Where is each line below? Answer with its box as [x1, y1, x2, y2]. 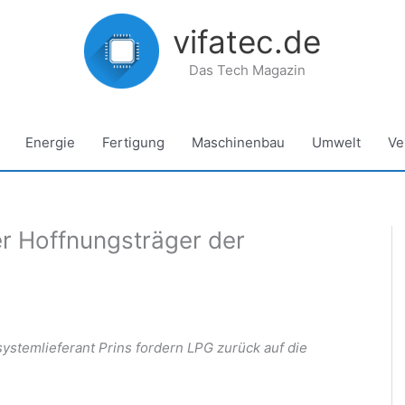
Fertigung [102, 134, 165, 151]
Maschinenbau [192, 134, 285, 151]
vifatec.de [173, 22, 321, 61]
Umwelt [312, 134, 361, 151]
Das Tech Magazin [188, 61, 306, 79]
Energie [25, 134, 75, 151]
